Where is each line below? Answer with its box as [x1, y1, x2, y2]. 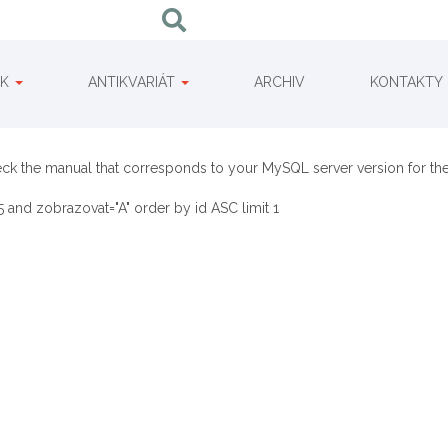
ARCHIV [254, 74, 306, 90]
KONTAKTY [370, 74, 444, 90]
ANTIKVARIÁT [88, 74, 180, 90]
